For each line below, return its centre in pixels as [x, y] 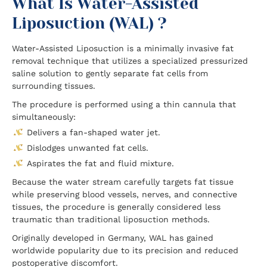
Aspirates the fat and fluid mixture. [100, 163]
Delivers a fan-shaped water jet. [94, 132]
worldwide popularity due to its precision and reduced [125, 250]
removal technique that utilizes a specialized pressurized [130, 61]
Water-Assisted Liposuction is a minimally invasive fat [123, 48]
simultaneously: [44, 117]
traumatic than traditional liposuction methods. [111, 219]
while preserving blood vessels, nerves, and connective [125, 194]
